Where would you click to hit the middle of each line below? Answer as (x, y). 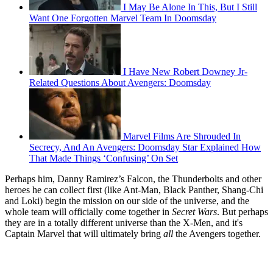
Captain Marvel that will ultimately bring (84, 234)
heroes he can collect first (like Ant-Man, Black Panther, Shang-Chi (134, 190)
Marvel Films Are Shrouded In (182, 136)
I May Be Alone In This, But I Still (190, 7)
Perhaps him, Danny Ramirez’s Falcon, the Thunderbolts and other (133, 179)
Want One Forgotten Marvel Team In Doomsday (123, 18)
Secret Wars (194, 212)
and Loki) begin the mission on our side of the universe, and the (127, 201)
